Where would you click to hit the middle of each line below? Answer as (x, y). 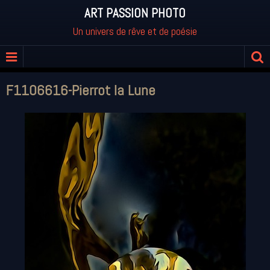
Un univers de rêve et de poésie (135, 31)
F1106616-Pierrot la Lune (81, 90)
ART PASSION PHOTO (135, 13)
